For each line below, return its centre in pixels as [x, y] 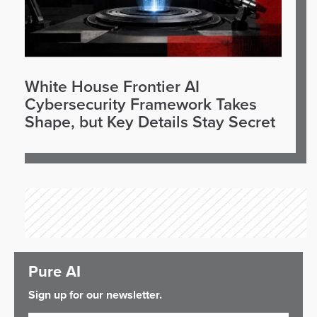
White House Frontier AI [112, 87]
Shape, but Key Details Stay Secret [150, 122]
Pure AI [54, 272]
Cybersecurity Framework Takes [141, 105]
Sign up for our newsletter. [95, 295]
